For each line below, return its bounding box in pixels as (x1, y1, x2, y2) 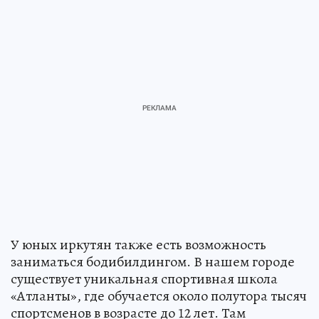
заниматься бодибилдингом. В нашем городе (11, 251, 295, 271)
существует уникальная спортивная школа (11, 268, 278, 288)
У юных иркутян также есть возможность (11, 234, 266, 254)
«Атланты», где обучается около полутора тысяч (11, 286, 307, 305)
